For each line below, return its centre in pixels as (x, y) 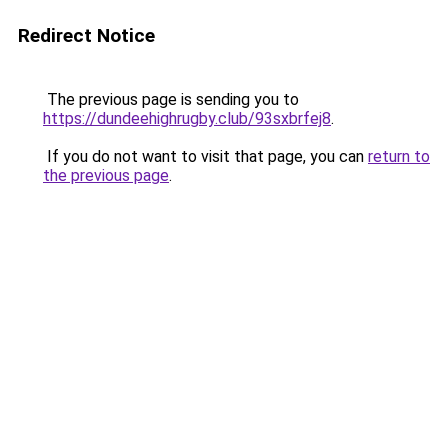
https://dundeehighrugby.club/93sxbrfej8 (187, 118)
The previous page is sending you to (171, 99)
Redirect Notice (86, 35)
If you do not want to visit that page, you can (205, 156)
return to (399, 156)
